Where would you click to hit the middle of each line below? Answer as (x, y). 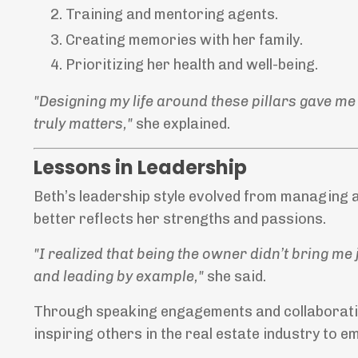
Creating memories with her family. (184, 40)
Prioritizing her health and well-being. (192, 65)
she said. (235, 277)
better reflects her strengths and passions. (180, 219)
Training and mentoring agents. (172, 14)
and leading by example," (119, 277)
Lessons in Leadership (140, 168)
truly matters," (83, 124)
